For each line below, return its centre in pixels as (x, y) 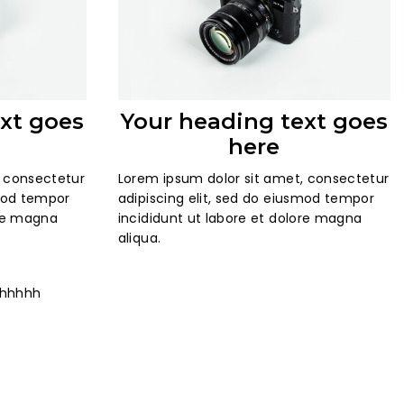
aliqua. (141, 239)
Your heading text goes (254, 122)
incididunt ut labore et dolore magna (240, 219)
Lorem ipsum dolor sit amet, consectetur (253, 179)
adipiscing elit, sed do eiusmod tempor (246, 199)
